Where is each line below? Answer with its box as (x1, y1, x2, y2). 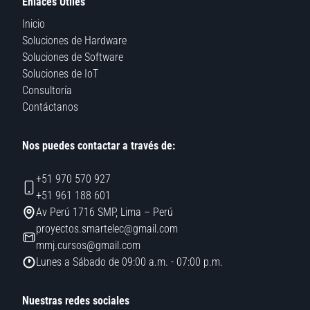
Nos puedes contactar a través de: (22, 138, 175, 152)
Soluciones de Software (22, 50, 123, 64)
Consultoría (22, 83, 72, 97)
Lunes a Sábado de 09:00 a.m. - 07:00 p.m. (36, 255, 223, 268)
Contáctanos (22, 100, 78, 113)
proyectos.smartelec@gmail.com (36, 221, 178, 235)
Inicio (22, 17, 45, 30)
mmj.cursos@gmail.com (36, 238, 140, 252)
